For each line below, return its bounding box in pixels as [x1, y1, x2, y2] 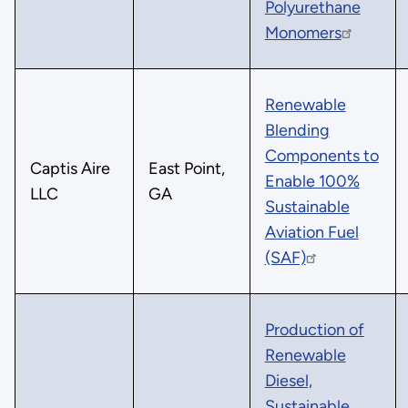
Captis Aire [29, 158, 110, 178]
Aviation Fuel [264, 221, 359, 242]
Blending [264, 119, 330, 140]
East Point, [148, 158, 225, 178]
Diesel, [264, 370, 312, 391]
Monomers [264, 22, 342, 43]
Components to [264, 145, 379, 166]
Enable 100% [264, 170, 360, 191]
